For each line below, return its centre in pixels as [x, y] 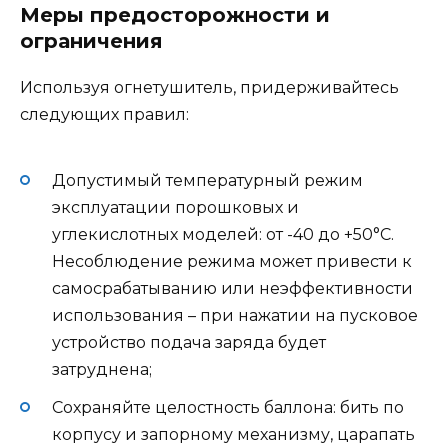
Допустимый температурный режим [207, 180]
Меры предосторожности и [175, 15]
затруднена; [102, 369]
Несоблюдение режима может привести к [232, 261]
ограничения [91, 41]
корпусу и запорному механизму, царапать [233, 435]
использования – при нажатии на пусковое [235, 315]
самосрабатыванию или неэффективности [232, 288]
